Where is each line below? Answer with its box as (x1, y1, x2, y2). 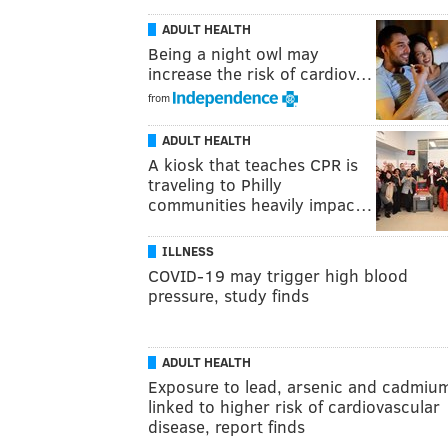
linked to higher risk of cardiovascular (148, 394, 440, 418)
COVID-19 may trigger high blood (148, 263, 408, 287)
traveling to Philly (148, 172, 282, 196)
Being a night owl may (148, 41, 319, 65)
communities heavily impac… (148, 192, 373, 216)
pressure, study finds (148, 283, 309, 307)
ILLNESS (162, 241, 214, 260)
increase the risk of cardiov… (148, 61, 373, 85)
